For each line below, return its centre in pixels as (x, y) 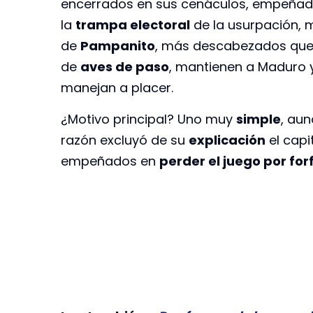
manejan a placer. (117, 88)
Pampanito (118, 46)
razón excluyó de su (125, 140)
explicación (227, 140)
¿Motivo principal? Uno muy (148, 119)
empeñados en (110, 161)
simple (259, 119)
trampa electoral (133, 25)
